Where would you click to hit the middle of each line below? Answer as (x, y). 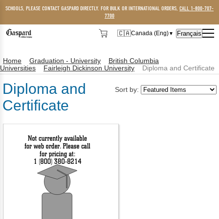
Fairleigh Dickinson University (89, 68)
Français (189, 33)
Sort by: (128, 89)
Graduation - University (65, 61)
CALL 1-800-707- (197, 8)
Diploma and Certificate (178, 68)
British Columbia (134, 61)
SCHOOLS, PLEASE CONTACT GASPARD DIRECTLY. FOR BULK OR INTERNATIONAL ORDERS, (92, 8)
